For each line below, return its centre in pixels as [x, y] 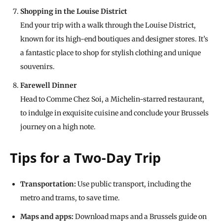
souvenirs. [37, 67]
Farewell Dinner [49, 86]
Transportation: [48, 184]
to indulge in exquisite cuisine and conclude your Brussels [114, 113]
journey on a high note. [58, 127]
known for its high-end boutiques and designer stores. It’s [114, 39]
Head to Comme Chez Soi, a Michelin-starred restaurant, [112, 99]
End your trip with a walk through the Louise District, [108, 25]
